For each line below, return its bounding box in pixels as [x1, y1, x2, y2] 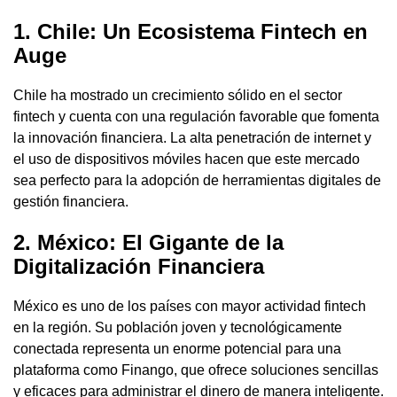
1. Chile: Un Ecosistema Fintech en [13, 19, 368, 43]
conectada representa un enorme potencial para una [13, 340, 341, 356]
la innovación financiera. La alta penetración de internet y [13, 129, 371, 145]
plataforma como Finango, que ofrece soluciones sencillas [13, 362, 378, 378]
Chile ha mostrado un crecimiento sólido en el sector [13, 87, 342, 103]
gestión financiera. [13, 193, 128, 209]
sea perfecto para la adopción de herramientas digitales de [13, 172, 381, 188]
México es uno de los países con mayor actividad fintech [13, 298, 366, 314]
